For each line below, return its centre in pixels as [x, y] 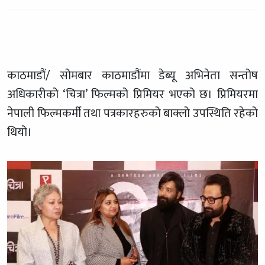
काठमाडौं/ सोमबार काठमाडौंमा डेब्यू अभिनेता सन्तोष [132, 76]
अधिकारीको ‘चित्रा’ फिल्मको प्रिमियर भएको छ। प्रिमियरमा [132, 95]
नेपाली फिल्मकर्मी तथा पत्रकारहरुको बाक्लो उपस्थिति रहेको [132, 114]
